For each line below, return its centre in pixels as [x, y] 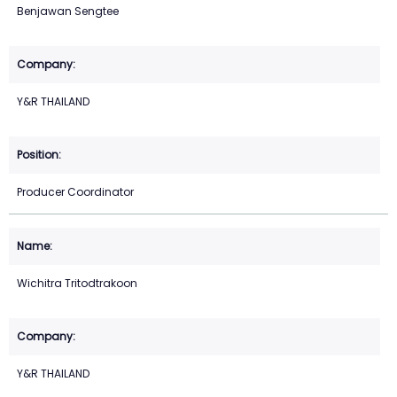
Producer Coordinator [75, 192]
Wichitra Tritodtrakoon [77, 284]
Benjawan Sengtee [68, 12]
